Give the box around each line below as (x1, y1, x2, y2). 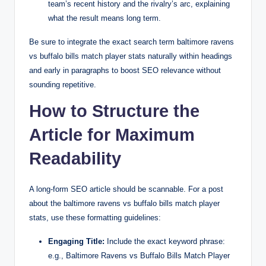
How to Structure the (29, 101, 199, 121)
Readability (29, 148, 121, 168)
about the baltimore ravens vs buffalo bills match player (29, 198, 220, 208)
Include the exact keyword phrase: (104, 236, 225, 246)
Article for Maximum (29, 125, 195, 144)
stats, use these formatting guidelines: (29, 213, 161, 222)
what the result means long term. (48, 13, 161, 23)
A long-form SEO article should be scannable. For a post (29, 184, 223, 194)
